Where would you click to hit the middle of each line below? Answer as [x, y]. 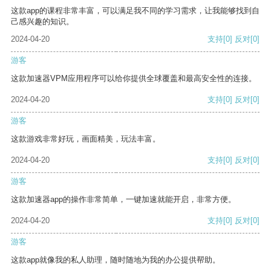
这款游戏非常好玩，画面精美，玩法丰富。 [86, 139]
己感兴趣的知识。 [42, 22]
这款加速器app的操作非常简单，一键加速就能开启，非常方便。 [123, 200]
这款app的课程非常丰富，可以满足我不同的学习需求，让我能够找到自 [135, 11]
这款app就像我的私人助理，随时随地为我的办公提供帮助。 [116, 260]
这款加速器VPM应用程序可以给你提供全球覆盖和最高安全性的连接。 [134, 79]
